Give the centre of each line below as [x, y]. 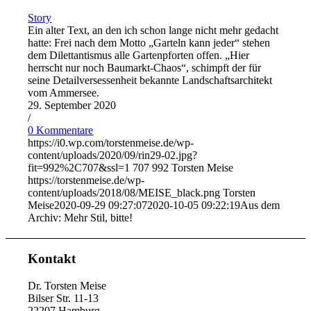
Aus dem [260, 205]
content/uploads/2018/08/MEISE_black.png [124, 192]
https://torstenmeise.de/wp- [86, 180]
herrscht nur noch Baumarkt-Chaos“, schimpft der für [145, 67]
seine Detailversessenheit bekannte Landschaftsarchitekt [150, 80]
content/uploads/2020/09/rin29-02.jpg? [113, 155]
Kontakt [52, 259]
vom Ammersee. [64, 92]
